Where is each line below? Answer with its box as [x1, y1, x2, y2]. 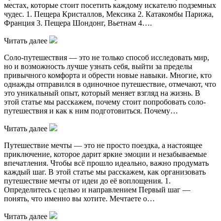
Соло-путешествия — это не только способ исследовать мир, [4, 53, 209, 62]
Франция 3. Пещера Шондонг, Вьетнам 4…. [4, 18, 152, 27]
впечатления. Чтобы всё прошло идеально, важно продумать [4, 158, 209, 167]
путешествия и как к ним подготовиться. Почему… [4, 106, 178, 115]
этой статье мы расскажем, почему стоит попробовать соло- [4, 97, 206, 106]
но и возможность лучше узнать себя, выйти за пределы [4, 62, 192, 71]
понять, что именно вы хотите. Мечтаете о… [4, 194, 155, 203]
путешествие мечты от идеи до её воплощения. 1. [4, 176, 171, 185]
